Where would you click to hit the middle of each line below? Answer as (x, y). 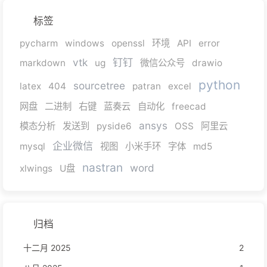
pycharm (39, 44)
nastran (103, 168)
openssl (128, 44)
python (219, 85)
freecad (189, 107)
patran (147, 86)
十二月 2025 (47, 248)
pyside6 (114, 126)
